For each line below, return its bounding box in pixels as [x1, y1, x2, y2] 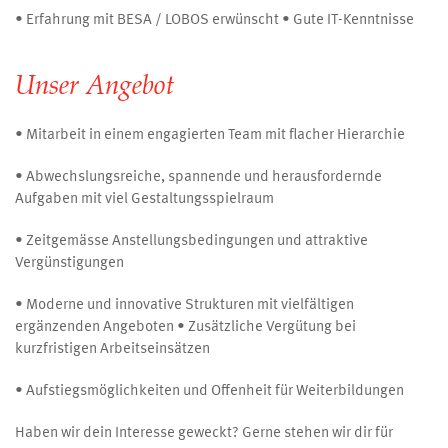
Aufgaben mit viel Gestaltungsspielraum [15, 192, 274, 207]
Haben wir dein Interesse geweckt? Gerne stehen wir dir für [15, 426, 393, 441]
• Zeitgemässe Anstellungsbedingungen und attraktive [15, 234, 368, 249]
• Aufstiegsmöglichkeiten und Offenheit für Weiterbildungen [15, 384, 404, 399]
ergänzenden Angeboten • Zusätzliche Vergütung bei [15, 320, 356, 335]
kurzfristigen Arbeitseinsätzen [15, 342, 210, 357]
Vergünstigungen [15, 256, 124, 271]
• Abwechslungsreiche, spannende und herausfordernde [15, 170, 382, 185]
